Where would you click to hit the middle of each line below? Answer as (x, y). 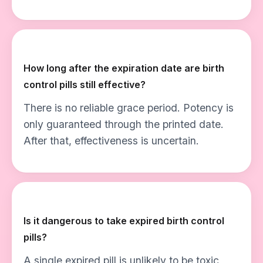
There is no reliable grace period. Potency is (129, 108)
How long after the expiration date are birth (124, 68)
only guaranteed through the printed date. (124, 124)
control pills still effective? (85, 85)
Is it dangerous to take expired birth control (124, 221)
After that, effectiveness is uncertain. (111, 141)
